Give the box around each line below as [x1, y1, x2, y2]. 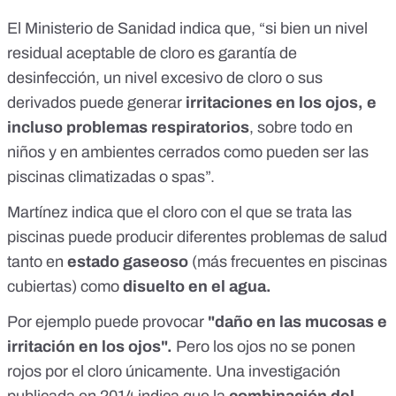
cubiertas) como [7, 278, 119, 296]
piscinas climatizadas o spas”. [7, 168, 215, 187]
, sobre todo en [249, 118, 353, 137]
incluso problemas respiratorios [7, 118, 249, 137]
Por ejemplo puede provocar [7, 313, 204, 331]
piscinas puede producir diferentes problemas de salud [7, 228, 387, 247]
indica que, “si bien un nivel [176, 19, 368, 38]
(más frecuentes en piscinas [188, 253, 387, 271]
